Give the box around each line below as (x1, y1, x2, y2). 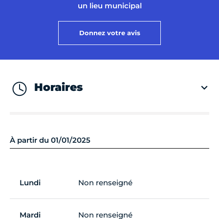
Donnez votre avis (79, 28, 140, 37)
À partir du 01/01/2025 (10, 135, 90, 145)
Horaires (34, 81, 83, 94)
